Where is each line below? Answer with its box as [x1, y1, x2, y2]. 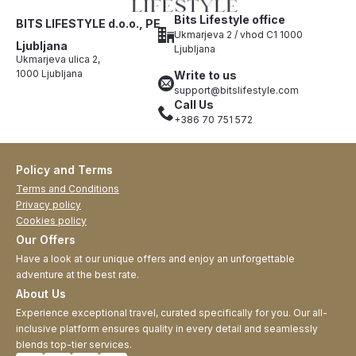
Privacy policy [16, 199, 81, 211]
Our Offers [16, 233, 75, 247]
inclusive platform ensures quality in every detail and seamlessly [16, 323, 318, 335]
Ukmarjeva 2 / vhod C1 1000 [174, 29, 303, 41]
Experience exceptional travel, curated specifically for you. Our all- [16, 307, 327, 319]
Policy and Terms [16, 163, 113, 177]
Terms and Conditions [16, 183, 119, 195]
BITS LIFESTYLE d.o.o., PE [16, 17, 161, 31]
